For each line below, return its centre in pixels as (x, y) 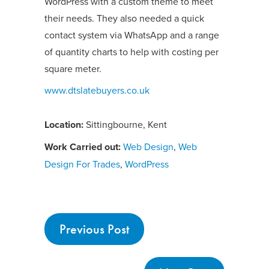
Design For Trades (82, 164)
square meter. (73, 69)
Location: (64, 125)
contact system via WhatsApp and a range (132, 35)
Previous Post (94, 229)
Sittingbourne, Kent (125, 125)
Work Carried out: (83, 147)
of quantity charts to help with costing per (131, 52)
